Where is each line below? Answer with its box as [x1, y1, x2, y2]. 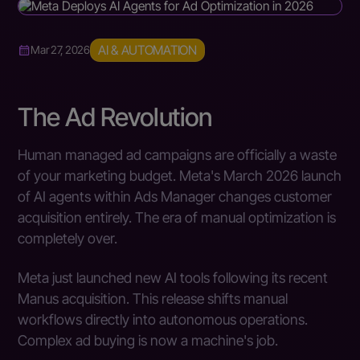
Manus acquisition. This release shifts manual [18, 290, 288, 308]
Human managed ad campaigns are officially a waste [18, 145, 337, 163]
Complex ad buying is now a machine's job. [18, 332, 279, 350]
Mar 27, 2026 [31, 43, 90, 56]
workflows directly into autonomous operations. [18, 311, 309, 329]
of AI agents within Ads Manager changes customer [18, 187, 333, 205]
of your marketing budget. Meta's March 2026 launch [18, 166, 342, 184]
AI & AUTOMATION [98, 42, 197, 58]
